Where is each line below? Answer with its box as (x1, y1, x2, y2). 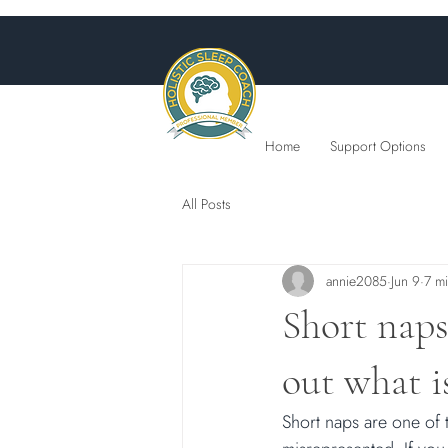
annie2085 (326, 270, 387, 291)
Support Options (330, 136, 426, 156)
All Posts (182, 193, 231, 214)
